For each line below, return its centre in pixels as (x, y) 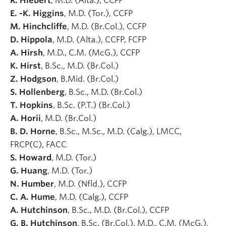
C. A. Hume (33, 197)
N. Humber (32, 184)
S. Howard (31, 157)
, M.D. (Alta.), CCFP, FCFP (100, 39)
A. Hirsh (26, 52)
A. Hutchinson (39, 210)
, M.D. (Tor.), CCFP (99, 13)
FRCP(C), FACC (39, 144)
